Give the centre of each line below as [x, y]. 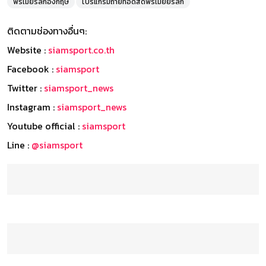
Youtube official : [45, 126]
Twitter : [26, 88]
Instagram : [32, 107]
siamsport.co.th [81, 50]
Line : [19, 145]
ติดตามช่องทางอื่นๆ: [47, 31]
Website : [28, 50]
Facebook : [31, 69]
